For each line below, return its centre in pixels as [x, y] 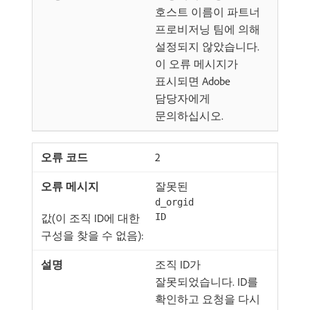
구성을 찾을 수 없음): [92, 235]
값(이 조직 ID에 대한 [90, 218]
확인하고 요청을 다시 [208, 299]
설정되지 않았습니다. [207, 46]
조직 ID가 [178, 264]
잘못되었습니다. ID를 [207, 282]
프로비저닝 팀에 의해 [208, 29]
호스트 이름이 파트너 [208, 12]
